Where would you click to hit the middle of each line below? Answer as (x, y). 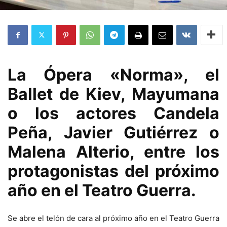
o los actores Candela (113, 113)
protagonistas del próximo (113, 171)
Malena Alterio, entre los (113, 152)
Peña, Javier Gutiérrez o (113, 132)
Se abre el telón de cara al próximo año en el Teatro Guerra (113, 218)
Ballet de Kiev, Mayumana (113, 94)
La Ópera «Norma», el (113, 74)
